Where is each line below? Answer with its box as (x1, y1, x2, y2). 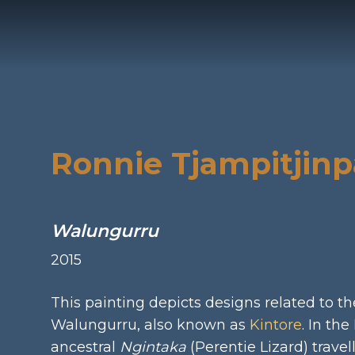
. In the (302, 316, 353, 334)
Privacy (282, 6, 316, 17)
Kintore (250, 316, 302, 334)
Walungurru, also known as (51, 316, 250, 334)
